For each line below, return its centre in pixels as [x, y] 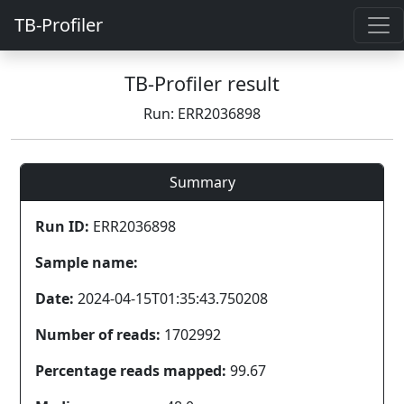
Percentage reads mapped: [131, 371]
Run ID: [62, 226]
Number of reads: [98, 335]
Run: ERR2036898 [202, 114]
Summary [202, 182]
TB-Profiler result [202, 83]
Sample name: [87, 262]
